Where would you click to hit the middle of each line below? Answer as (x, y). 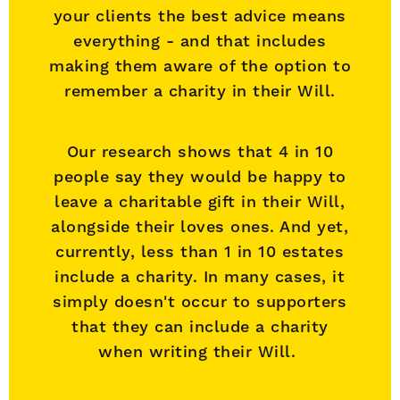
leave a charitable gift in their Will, (200, 201)
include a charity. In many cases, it (200, 276)
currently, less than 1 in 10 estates (200, 251)
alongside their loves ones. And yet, (200, 226)
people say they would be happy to (200, 176)
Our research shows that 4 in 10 (200, 151)
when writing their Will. (200, 351)
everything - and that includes (200, 41)
